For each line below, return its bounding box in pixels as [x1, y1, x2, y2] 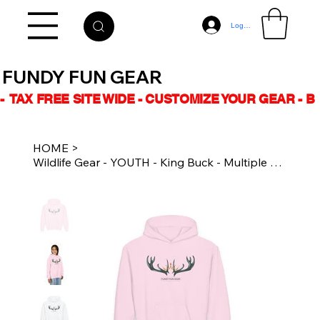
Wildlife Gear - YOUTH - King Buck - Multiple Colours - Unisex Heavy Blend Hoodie [269, 155, 282, 170]
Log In [230, 21, 252, 29]
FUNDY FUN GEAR [2, 66, 163, 89]
